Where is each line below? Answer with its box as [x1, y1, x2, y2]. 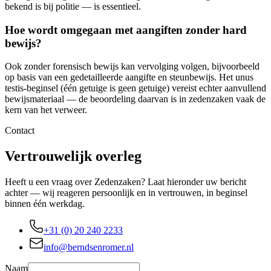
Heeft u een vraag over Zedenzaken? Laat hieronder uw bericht [5, 177, 246, 188]
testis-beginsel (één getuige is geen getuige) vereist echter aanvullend [5, 83, 266, 94]
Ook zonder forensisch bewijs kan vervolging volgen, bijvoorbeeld [5, 61, 260, 72]
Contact [5, 125, 34, 136]
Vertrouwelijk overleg [5, 148, 142, 165]
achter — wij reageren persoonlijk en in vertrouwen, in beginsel [5, 188, 247, 198]
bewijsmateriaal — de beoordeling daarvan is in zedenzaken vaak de [5, 94, 266, 105]
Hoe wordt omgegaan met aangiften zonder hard [5, 23, 247, 36]
